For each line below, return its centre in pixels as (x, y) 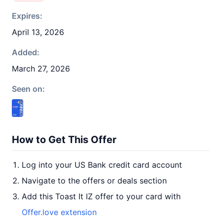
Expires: (27, 16)
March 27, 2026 (41, 69)
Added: (26, 52)
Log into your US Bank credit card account (102, 165)
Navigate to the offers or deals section (94, 181)
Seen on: (28, 89)
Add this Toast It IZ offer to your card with (101, 196)
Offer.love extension (59, 212)
